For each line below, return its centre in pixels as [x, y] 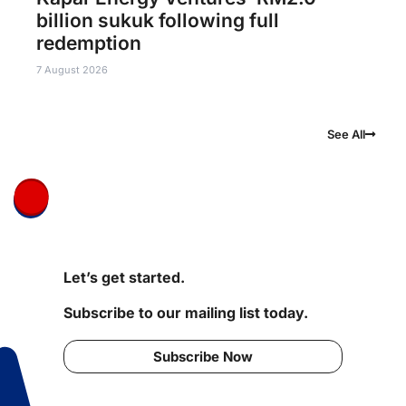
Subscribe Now [203, 357]
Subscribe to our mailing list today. [186, 313]
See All [346, 135]
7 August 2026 [72, 70]
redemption [89, 43]
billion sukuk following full [158, 21]
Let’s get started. [124, 278]
